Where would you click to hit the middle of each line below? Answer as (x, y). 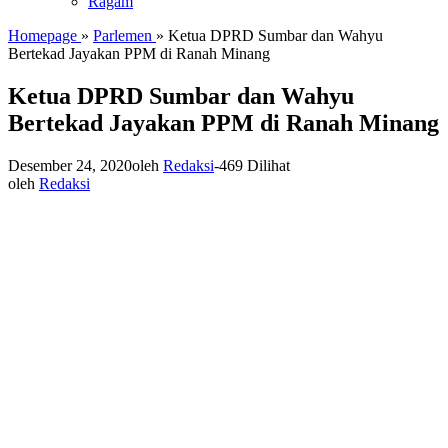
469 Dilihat (254, 165)
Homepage (42, 35)
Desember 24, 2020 (70, 165)
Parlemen (122, 35)
